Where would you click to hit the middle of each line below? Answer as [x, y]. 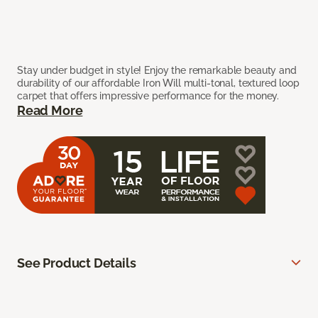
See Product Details [77, 263]
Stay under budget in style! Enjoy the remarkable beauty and [157, 70]
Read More [50, 110]
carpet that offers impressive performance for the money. [148, 95]
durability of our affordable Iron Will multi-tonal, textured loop [158, 83]
